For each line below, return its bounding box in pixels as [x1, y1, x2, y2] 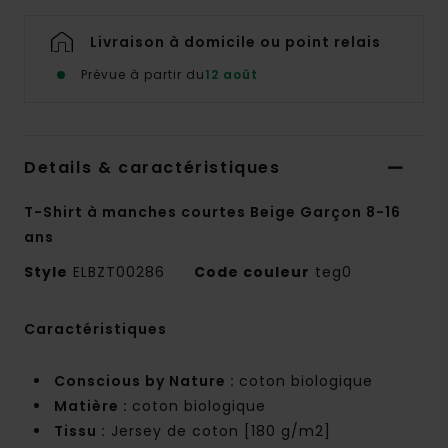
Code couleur [194, 262, 310, 283]
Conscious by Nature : [54, 371, 239, 392]
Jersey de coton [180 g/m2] [106, 421, 331, 442]
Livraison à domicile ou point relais [90, 32, 381, 53]
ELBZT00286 [68, 262, 170, 283]
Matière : [54, 396, 132, 417]
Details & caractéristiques [24, 156, 281, 180]
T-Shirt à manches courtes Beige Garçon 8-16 [24, 202, 401, 223]
